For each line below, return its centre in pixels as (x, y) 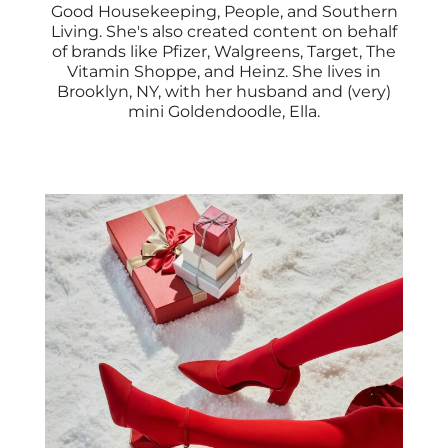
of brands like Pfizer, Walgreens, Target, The (224, 51)
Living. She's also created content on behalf (224, 31)
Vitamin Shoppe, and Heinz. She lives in (224, 71)
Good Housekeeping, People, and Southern (224, 11)
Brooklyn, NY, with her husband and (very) (224, 91)
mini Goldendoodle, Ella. (224, 111)
